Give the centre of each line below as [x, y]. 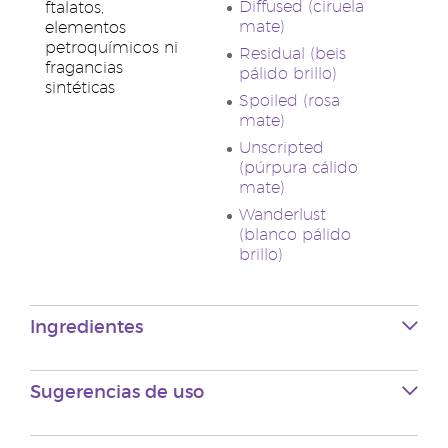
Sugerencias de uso [117, 393]
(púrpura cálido [298, 168]
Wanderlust [282, 215]
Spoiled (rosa [289, 101]
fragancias [84, 68]
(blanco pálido [295, 235]
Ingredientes [86, 328]
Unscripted [281, 148]
